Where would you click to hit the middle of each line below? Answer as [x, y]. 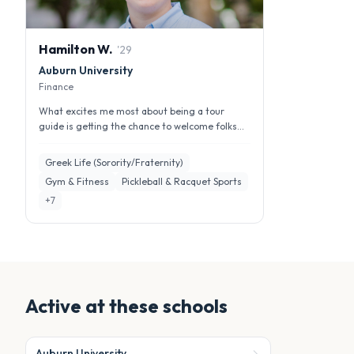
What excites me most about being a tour [132, 111]
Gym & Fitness [77, 181]
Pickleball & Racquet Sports [182, 181]
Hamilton [67, 49]
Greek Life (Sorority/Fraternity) [114, 162]
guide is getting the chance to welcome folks [138, 126]
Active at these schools [126, 306]
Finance [56, 87]
